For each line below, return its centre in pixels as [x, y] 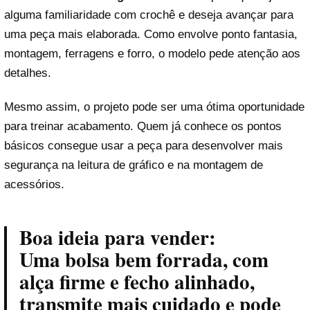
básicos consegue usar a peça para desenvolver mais [144, 145]
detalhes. [28, 73]
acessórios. [34, 184]
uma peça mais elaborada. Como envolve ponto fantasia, [151, 34]
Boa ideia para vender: [118, 238]
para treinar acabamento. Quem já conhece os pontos [143, 126]
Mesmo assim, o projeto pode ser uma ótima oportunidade [154, 107]
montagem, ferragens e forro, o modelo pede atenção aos [152, 53]
